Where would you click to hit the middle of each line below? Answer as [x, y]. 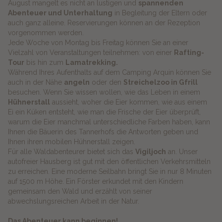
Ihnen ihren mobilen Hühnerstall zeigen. [71, 141]
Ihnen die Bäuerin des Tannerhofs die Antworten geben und [103, 132]
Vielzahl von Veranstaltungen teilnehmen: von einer [91, 52]
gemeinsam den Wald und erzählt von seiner [80, 191]
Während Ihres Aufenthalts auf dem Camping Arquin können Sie [109, 72]
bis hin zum [45, 62]
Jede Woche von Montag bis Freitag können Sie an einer [98, 42]
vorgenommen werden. [46, 32]
